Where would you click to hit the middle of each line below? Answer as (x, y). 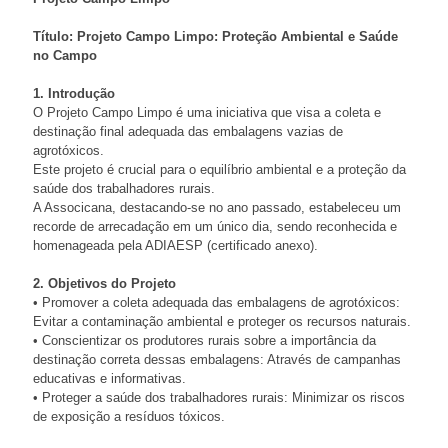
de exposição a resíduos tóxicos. (129, 417)
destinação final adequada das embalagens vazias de (188, 132)
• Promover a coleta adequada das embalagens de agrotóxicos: (216, 303)
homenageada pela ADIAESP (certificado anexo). (175, 246)
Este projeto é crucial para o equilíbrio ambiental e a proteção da (219, 170)
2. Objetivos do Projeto (104, 284)
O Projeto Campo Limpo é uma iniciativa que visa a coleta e (207, 113)
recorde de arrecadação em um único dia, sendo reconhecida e (215, 227)
